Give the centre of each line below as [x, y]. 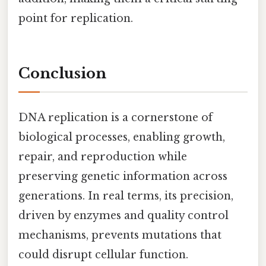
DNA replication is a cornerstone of [115, 117]
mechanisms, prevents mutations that [120, 235]
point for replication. [76, 18]
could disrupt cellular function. [103, 254]
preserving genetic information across [123, 176]
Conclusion [62, 73]
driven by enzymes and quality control [123, 215]
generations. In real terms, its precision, [126, 196]
